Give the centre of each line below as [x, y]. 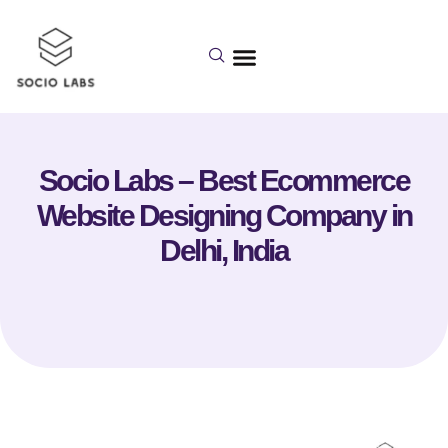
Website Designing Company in [224, 215]
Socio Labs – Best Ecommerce [224, 180]
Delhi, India [224, 250]
